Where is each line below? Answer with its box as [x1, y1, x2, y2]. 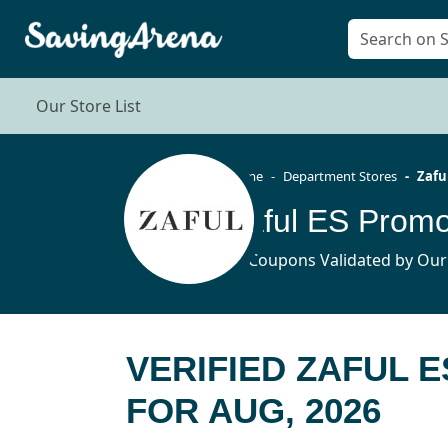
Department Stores [282, 166, 397, 185]
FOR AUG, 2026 [126, 391, 381, 431]
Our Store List [36, 95, 141, 118]
